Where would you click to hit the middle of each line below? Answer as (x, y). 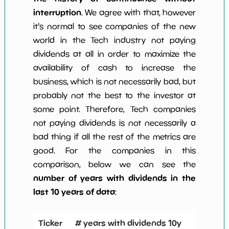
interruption (57, 13)
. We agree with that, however (139, 13)
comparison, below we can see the (114, 164)
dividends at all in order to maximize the (114, 54)
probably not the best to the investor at (114, 95)
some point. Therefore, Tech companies (114, 109)
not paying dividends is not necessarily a (114, 123)
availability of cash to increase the (114, 68)
